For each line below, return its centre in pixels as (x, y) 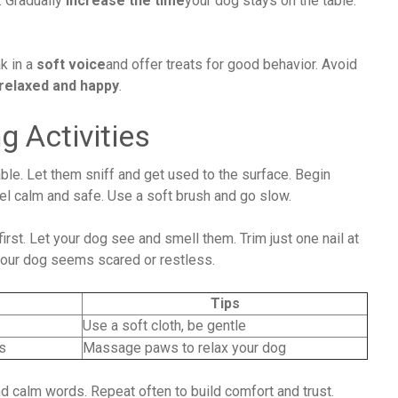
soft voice (71, 64)
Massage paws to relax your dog (184, 347)
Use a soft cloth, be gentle (164, 325)
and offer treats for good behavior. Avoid (231, 64)
